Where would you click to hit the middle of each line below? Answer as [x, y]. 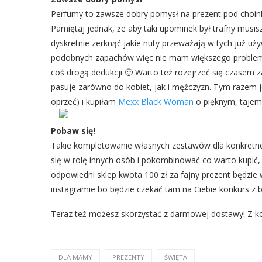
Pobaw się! [73, 131]
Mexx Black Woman [156, 101]
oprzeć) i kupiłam [85, 101]
